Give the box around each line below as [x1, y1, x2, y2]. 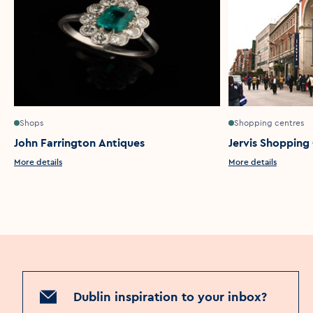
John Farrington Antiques [14, 135, 145, 150]
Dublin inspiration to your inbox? [73, 288, 267, 305]
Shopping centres [233, 117, 304, 128]
